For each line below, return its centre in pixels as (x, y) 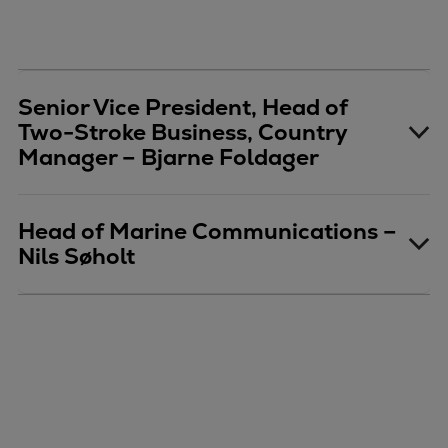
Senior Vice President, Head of (183, 108)
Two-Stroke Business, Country (182, 133)
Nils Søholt (76, 257)
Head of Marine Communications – (207, 232)
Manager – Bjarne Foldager (168, 158)
